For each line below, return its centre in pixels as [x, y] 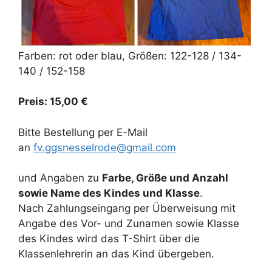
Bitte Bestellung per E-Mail [83, 132]
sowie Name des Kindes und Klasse [109, 193]
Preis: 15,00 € [53, 101]
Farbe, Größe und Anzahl [165, 178]
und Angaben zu [60, 178]
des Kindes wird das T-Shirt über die [109, 239]
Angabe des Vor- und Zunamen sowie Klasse [129, 223]
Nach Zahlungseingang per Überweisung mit [127, 208]
